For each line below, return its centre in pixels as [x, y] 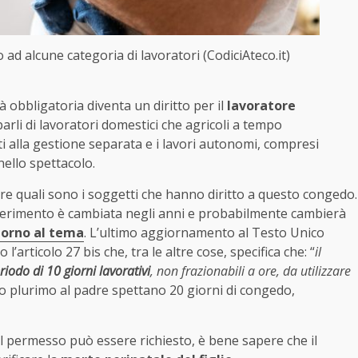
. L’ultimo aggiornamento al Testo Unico [204, 233]
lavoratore [261, 106]
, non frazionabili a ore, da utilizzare [251, 271]
